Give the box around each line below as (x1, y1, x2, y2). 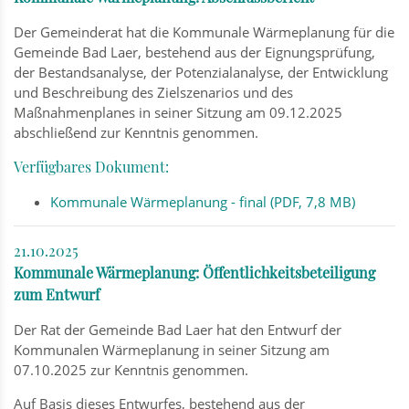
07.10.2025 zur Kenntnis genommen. (14, 360, 248, 379)
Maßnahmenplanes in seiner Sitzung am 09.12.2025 (14, 102, 342, 121)
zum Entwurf (14, 284, 100, 304)
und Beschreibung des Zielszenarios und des (14, 82, 293, 101)
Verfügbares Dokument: (14, 156, 169, 176)
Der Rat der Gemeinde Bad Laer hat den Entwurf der (14, 320, 341, 339)
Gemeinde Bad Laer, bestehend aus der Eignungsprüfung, (14, 42, 375, 61)
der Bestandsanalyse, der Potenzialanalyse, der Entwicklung (14, 62, 388, 81)
